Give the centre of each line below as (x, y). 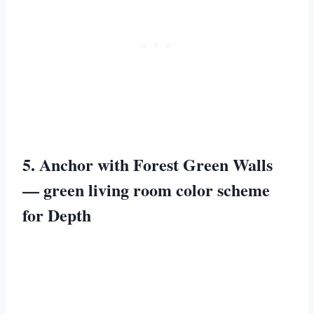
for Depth (57, 214)
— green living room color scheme (146, 189)
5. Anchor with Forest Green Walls (148, 164)
